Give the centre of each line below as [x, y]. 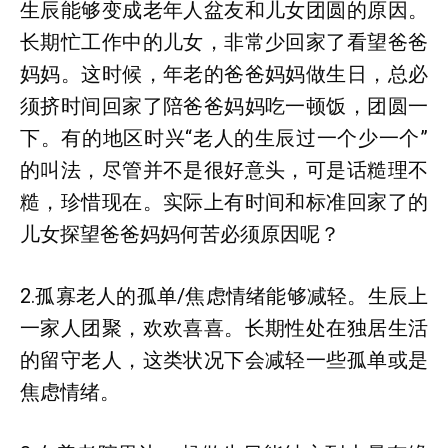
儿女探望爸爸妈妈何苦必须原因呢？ [180, 234]
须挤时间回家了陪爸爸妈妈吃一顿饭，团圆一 [224, 106]
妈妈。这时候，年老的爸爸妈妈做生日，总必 [224, 74]
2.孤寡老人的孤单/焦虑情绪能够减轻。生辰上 [224, 296]
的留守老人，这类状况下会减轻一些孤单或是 [224, 360]
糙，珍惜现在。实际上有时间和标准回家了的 [224, 202]
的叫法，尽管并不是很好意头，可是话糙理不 [224, 170]
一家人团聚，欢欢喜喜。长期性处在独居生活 [224, 328]
